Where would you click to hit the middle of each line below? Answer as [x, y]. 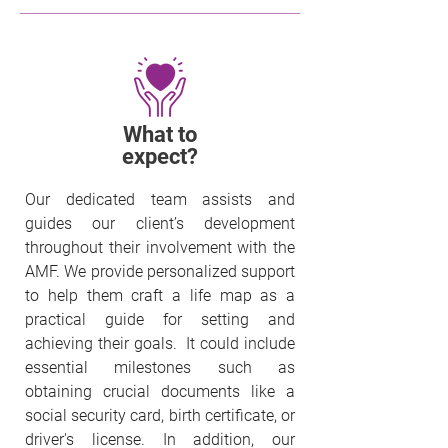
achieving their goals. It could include [160, 343]
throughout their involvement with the [160, 247]
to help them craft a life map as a [160, 295]
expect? [160, 156]
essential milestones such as [160, 367]
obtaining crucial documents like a [160, 391]
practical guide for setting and [160, 319]
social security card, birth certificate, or [160, 415]
